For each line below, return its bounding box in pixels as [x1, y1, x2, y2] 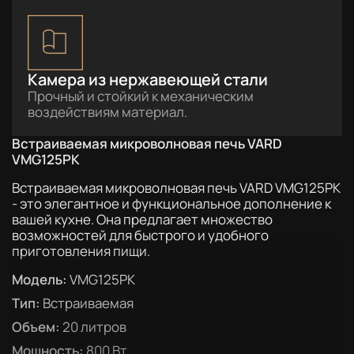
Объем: [12, 318, 60, 336]
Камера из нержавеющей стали [28, 69, 268, 90]
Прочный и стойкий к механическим [28, 87, 254, 105]
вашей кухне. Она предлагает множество [12, 210, 273, 228]
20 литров [60, 318, 126, 336]
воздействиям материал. [28, 103, 187, 121]
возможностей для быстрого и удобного [12, 226, 269, 244]
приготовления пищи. [12, 242, 150, 260]
